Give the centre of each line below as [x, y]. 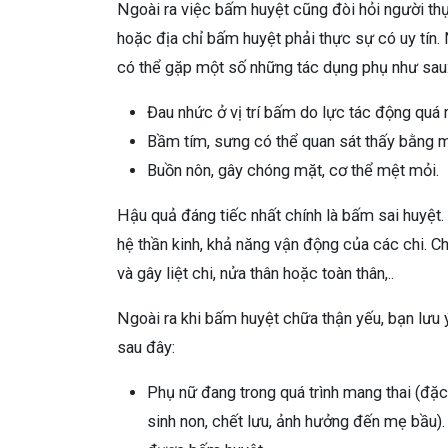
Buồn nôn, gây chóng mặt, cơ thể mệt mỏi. [293, 170]
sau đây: [146, 347]
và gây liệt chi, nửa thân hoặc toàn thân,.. [255, 273]
